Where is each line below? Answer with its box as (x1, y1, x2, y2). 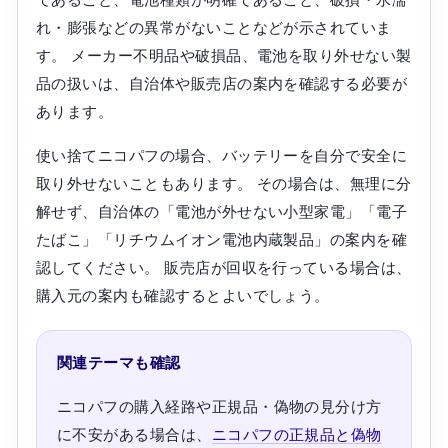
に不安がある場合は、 (56, 425, 212, 443)
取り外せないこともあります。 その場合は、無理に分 (35, 174, 412, 192)
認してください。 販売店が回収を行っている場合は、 (35, 258, 412, 276)
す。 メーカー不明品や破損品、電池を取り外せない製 (35, 46, 412, 64)
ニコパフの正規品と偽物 (211, 425, 382, 443)
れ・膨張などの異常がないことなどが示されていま (35, 18, 392, 36)
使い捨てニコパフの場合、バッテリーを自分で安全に (35, 146, 408, 164)
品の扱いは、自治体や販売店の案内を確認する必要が (35, 74, 408, 92)
